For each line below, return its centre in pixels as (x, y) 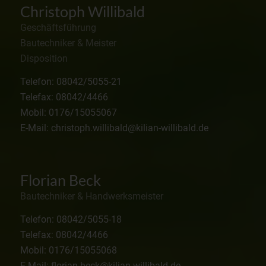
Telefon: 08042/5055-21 (71, 82)
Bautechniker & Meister (68, 43)
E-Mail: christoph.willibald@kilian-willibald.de (114, 128)
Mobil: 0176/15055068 (68, 251)
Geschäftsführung (58, 27)
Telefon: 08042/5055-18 (71, 220)
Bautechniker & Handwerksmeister (91, 196)
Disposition (44, 58)
